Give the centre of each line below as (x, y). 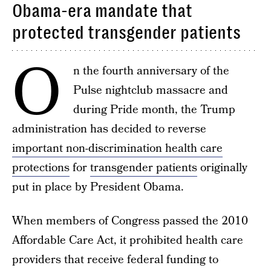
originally (222, 168)
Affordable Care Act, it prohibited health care (128, 240)
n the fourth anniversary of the (151, 71)
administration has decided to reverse (109, 129)
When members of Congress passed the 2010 (130, 221)
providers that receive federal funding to (115, 260)
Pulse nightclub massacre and (151, 90)
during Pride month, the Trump (154, 110)
